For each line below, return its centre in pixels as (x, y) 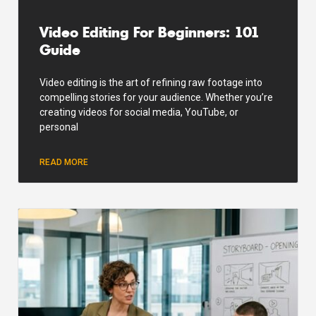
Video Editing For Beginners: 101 (150, 31)
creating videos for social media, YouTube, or (139, 112)
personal (59, 127)
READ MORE (64, 162)
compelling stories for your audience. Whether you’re (156, 97)
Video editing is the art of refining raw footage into (151, 82)
